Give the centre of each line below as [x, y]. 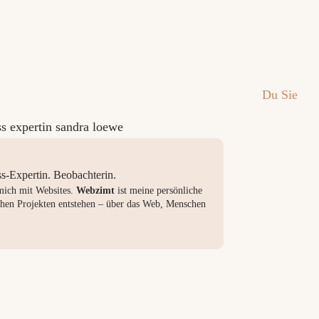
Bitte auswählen [204, 105]
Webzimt [96, 190]
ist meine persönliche [159, 190]
